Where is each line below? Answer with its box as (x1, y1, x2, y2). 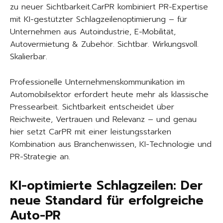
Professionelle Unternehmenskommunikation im (10, 76, 185, 89)
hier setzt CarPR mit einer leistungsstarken (10, 126, 171, 138)
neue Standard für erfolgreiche (10, 191, 204, 211)
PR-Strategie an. (10, 151, 70, 163)
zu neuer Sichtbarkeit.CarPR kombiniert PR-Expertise (10, 1, 208, 13)
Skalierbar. (10, 51, 47, 63)
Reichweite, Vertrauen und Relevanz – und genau (10, 113, 197, 126)
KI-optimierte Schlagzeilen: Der (10, 176, 203, 196)
